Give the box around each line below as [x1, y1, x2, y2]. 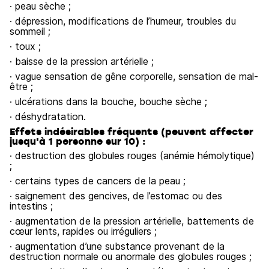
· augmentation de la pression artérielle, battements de [10, 215, 254, 227]
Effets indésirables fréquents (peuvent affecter [10, 125, 253, 138]
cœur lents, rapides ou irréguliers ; [10, 225, 157, 237]
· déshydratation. [10, 110, 86, 122]
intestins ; [10, 200, 53, 212]
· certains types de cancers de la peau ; [10, 175, 186, 187]
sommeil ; [10, 25, 50, 37]
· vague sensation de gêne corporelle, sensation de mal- [10, 70, 258, 82]
